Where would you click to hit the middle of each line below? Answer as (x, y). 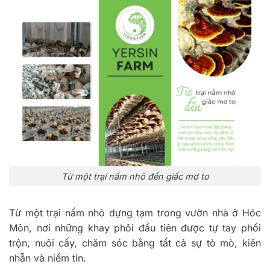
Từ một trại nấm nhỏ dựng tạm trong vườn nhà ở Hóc (135, 213)
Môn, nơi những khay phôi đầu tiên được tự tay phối (135, 228)
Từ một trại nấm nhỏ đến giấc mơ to (135, 176)
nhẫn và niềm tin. (49, 258)
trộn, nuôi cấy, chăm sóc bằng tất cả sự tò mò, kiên (135, 243)
